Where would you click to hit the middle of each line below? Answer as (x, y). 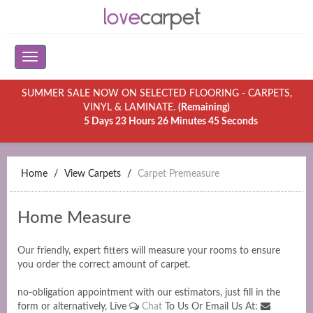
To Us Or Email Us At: (213, 307)
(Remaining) (204, 108)
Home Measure (74, 218)
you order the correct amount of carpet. (104, 265)
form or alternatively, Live (73, 307)
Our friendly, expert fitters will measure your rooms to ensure (149, 251)
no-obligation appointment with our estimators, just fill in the (149, 293)
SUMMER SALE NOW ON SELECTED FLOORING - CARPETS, (156, 94)
